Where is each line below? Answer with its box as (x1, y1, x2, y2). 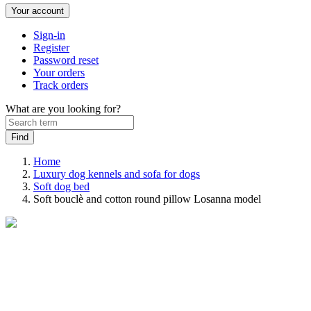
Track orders (33, 79, 88, 91)
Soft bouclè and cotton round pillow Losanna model (33, 193, 261, 205)
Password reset (33, 54, 99, 66)
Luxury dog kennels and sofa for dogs (33, 168, 200, 180)
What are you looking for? (6, 103, 121, 115)
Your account (11, 6, 64, 16)
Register (33, 42, 69, 53)
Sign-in (33, 29, 65, 41)
